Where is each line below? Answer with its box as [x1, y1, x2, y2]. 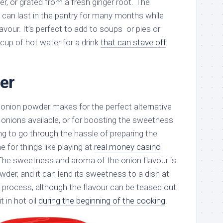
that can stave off [101, 37, 166, 48]
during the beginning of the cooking [38, 196, 165, 206]
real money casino [94, 142, 161, 152]
